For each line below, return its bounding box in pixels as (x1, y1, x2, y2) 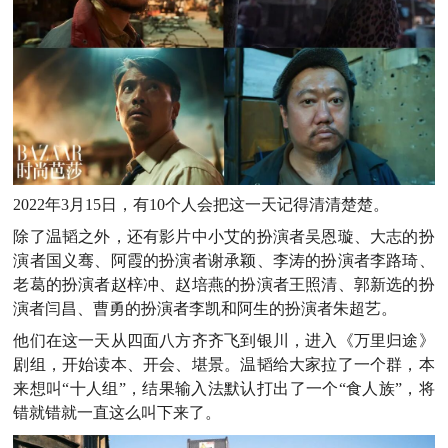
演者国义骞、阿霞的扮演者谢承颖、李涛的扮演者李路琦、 (13, 251, 435, 269)
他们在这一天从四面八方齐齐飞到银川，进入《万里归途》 (13, 331, 435, 349)
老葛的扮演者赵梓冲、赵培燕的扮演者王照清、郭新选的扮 (13, 275, 435, 293)
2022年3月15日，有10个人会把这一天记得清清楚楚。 (13, 195, 390, 213)
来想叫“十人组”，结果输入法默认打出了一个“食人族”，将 (13, 379, 435, 397)
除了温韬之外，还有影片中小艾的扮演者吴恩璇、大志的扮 (13, 227, 435, 245)
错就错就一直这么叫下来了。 (13, 403, 222, 421)
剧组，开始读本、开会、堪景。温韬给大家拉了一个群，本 (13, 355, 435, 373)
